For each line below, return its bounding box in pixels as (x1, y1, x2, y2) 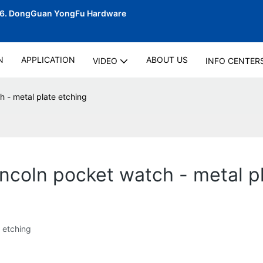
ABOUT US (146, 55, 188, 65)
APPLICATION (21, 55, 75, 65)
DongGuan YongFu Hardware (9, 8, 128, 18)
